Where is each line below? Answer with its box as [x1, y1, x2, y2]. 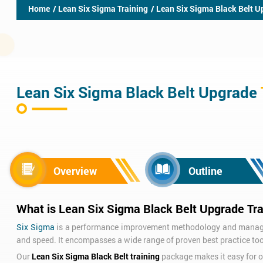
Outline [188, 164, 222, 178]
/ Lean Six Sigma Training [53, 3, 148, 14]
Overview [53, 164, 97, 178]
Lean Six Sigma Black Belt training [32, 251, 160, 262]
